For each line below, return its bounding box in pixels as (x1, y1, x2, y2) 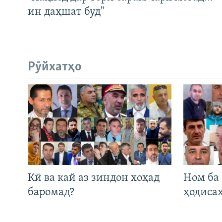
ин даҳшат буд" (28, 6, 104, 18)
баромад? (28, 186, 74, 198)
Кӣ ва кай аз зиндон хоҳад (28, 172, 160, 184)
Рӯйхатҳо (28, 60, 82, 74)
